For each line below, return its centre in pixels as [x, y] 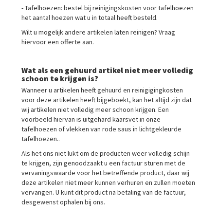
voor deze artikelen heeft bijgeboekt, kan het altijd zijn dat [107, 100]
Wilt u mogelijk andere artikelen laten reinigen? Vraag [98, 32]
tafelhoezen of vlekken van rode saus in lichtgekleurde [101, 129]
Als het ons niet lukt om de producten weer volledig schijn [106, 153]
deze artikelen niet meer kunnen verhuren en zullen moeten [108, 182]
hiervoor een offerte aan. [58, 42]
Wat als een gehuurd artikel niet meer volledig [107, 70]
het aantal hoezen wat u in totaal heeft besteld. [90, 18]
